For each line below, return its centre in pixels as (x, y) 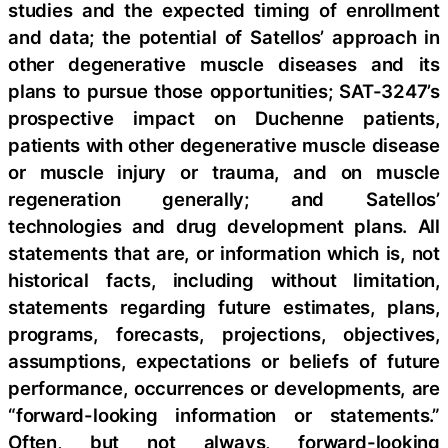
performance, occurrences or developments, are (224, 388)
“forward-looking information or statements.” (224, 415)
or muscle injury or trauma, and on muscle (224, 172)
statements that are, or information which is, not (224, 253)
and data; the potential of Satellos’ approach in (224, 37)
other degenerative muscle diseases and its (224, 64)
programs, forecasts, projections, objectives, (224, 334)
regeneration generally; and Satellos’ (224, 199)
